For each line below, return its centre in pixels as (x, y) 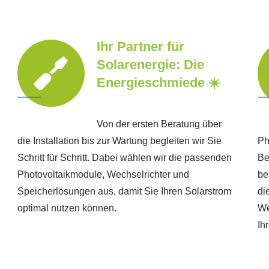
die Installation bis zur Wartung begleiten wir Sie (119, 141)
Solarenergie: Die (150, 65)
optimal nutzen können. (67, 208)
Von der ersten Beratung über (159, 124)
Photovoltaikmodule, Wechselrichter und (103, 175)
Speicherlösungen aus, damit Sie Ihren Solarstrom (124, 192)
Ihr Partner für (140, 47)
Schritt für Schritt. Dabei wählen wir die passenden (124, 158)
